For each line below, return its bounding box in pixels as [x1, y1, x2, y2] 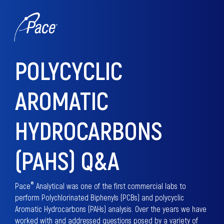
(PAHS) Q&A [15, 145, 119, 175]
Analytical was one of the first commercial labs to [34, 181, 186, 190]
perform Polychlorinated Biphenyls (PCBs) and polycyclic [15, 192, 184, 202]
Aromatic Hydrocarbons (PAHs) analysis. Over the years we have [15, 204, 206, 213]
